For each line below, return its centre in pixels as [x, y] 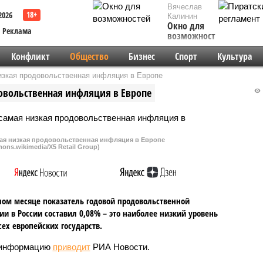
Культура [234, 56]
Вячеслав [185, 7]
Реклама [17, 31]
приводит [71, 247]
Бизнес [141, 56]
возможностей [196, 36]
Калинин [182, 16]
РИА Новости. [120, 247]
